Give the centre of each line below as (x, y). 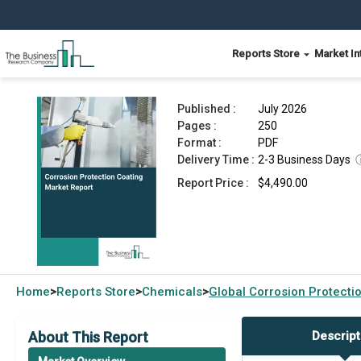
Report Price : (213, 183)
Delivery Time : (216, 160)
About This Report (88, 337)
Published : (207, 109)
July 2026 (282, 109)
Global (229, 292)
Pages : (197, 126)
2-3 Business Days (304, 160)
